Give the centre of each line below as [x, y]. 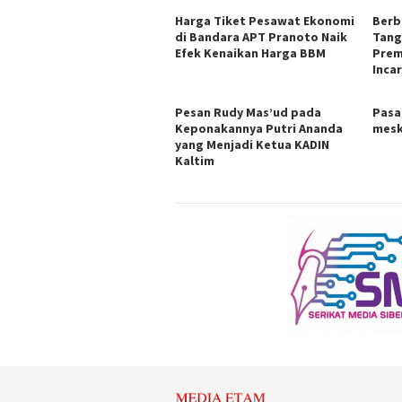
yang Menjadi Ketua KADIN [252, 145]
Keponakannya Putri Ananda [259, 129]
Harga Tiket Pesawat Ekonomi [265, 21]
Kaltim [195, 161]
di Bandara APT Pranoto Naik [261, 37]
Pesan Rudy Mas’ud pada [248, 113]
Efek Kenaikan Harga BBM [250, 53]
